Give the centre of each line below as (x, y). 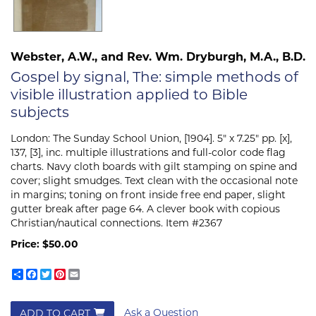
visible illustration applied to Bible (129, 94)
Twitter (69, 274)
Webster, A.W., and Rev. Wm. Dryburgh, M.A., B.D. (158, 56)
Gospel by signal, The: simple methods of (154, 77)
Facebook (61, 274)
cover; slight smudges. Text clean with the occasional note (154, 181)
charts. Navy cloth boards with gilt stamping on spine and (154, 166)
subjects (40, 112)
